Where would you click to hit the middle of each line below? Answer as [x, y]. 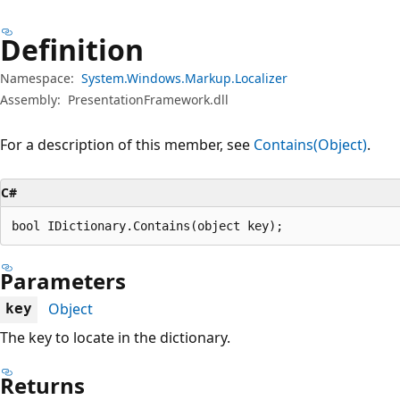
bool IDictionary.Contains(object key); [147, 225]
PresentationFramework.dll [148, 99]
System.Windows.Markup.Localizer [184, 78]
